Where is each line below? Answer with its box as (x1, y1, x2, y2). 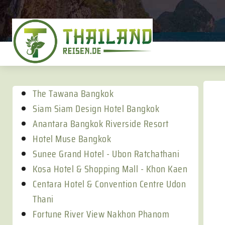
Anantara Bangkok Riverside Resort (33, 116, 169, 132)
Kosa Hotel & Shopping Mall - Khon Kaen (33, 161, 187, 177)
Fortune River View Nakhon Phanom (33, 206, 169, 222)
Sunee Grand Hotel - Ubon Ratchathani (33, 146, 179, 162)
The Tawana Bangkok (33, 85, 114, 101)
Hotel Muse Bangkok (33, 131, 111, 147)
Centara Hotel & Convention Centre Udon (33, 176, 186, 192)
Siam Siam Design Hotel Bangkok (33, 100, 159, 117)
